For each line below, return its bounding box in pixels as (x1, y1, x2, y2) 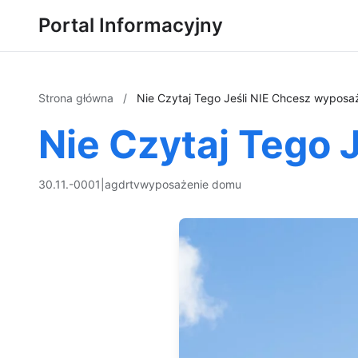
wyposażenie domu (140, 177, 241, 191)
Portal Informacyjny (38, 14, 223, 37)
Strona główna (38, 91, 117, 105)
